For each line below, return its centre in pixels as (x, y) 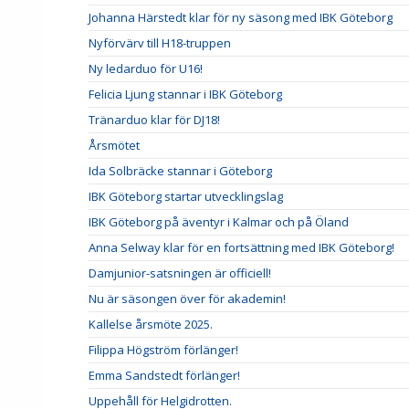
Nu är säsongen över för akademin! (187, 298)
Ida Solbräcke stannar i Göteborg (180, 170)
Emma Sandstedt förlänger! (164, 375)
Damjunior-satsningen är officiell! (180, 273)
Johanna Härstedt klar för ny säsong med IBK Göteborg (241, 17)
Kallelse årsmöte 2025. (151, 324)
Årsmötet (114, 145)
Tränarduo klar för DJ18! (154, 119)
